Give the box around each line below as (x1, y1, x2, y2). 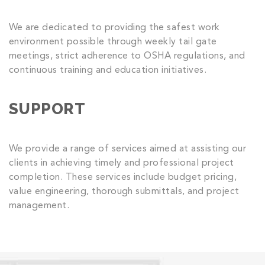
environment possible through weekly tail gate (9, 37, 217, 47)
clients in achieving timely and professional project (9, 158, 234, 168)
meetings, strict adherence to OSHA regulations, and (9, 51, 245, 61)
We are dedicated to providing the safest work (9, 22, 220, 33)
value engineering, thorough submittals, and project (9, 186, 240, 196)
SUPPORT (9, 99, 86, 118)
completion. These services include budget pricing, (9, 172, 237, 182)
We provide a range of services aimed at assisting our (9, 144, 247, 154)
